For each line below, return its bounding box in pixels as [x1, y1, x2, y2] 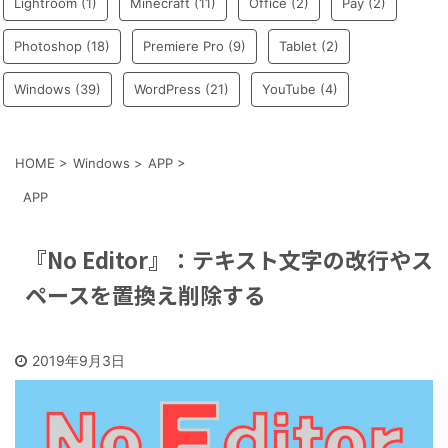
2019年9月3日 [32, 352, 125, 369]
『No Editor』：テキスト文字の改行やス [25, 243, 433, 275]
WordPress [134, 81, 201, 97]
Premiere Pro [143, 38, 224, 54]
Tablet [279, 38, 317, 54]
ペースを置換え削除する [25, 278, 266, 310]
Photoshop [14, 38, 82, 54]
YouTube [262, 81, 316, 97]
